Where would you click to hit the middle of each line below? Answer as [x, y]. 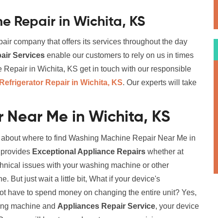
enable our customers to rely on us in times [119, 55]
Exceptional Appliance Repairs [89, 152]
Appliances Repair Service [106, 206]
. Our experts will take [160, 82]
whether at [164, 152]
